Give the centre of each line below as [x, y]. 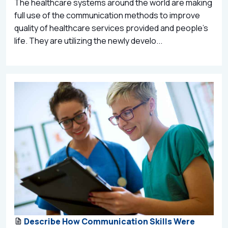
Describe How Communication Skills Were [109, 221]
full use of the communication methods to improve [107, 15]
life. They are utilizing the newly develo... [88, 40]
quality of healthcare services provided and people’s [111, 28]
